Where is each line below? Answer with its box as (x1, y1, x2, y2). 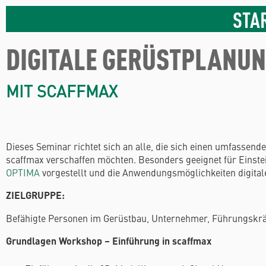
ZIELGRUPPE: (6, 188, 65, 202)
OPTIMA (6, 166, 40, 179)
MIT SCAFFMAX (6, 80, 118, 102)
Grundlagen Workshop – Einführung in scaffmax (6, 234, 211, 248)
